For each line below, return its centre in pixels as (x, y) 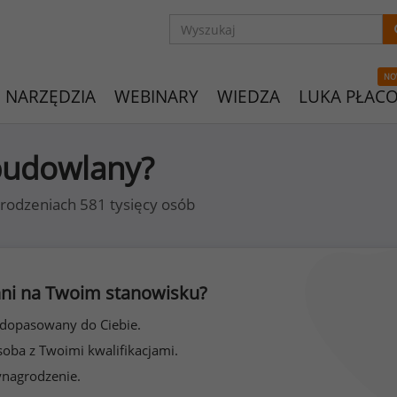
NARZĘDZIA (51, 97)
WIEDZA (249, 97)
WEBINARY (156, 97)
